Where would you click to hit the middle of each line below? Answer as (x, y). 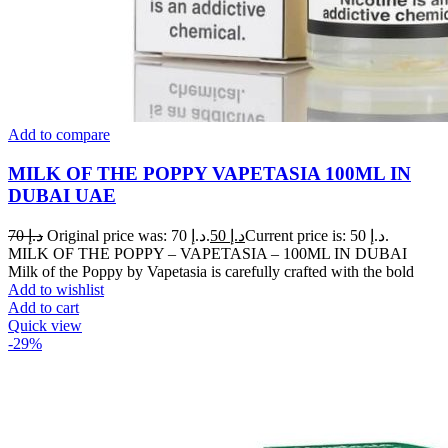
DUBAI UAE (62, 195)
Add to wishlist (56, 289)
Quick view (45, 325)
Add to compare (59, 135)
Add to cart (43, 307)
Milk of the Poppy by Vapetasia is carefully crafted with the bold (211, 271)
